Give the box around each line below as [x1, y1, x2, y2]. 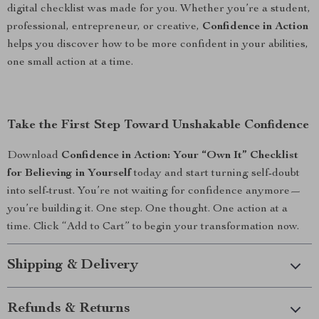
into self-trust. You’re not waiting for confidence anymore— [7, 186, 301, 197]
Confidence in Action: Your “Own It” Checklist [61, 150, 298, 162]
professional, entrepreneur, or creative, [7, 21, 202, 33]
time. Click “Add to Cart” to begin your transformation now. [7, 221, 299, 233]
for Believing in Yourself [7, 168, 131, 179]
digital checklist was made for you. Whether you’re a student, [7, 4, 310, 15]
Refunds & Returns [7, 302, 130, 316]
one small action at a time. [7, 57, 133, 68]
